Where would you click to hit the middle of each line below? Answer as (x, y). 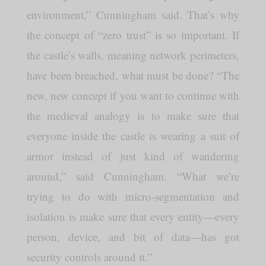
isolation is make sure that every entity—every (133, 216)
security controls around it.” (89, 257)
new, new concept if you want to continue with (133, 95)
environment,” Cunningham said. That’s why (133, 15)
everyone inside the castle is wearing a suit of (133, 136)
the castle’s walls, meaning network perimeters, (133, 55)
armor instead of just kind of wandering (133, 156)
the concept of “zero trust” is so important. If (133, 35)
